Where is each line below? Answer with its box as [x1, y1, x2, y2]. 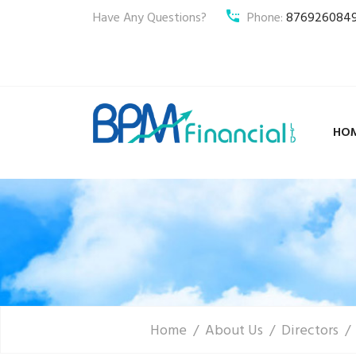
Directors [281, 319, 339, 343]
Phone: [247, 8, 286, 29]
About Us [205, 319, 264, 343]
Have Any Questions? [93, 8, 207, 29]
